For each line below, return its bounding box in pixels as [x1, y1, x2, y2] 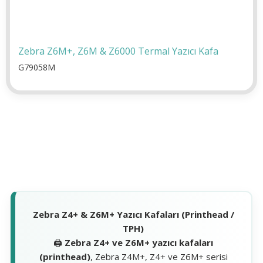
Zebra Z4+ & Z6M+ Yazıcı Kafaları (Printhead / [32, 208, 234, 220]
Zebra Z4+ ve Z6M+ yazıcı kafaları [65, 236, 213, 248]
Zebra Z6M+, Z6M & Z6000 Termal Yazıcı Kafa [18, 44, 218, 58]
